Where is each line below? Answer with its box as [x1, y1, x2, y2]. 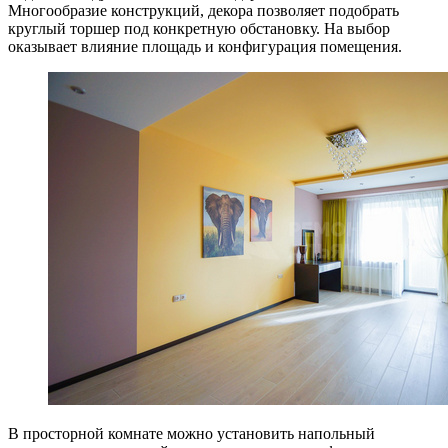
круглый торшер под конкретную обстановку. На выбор [8, 19, 390, 37]
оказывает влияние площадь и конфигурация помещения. [8, 37, 402, 55]
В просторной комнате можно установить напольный [8, 424, 375, 442]
